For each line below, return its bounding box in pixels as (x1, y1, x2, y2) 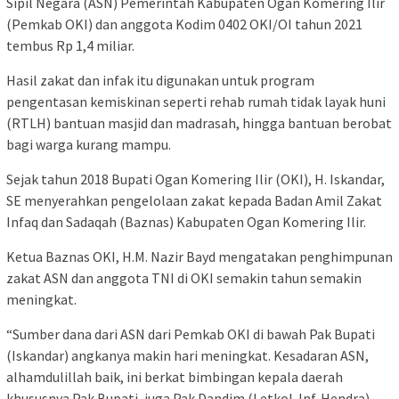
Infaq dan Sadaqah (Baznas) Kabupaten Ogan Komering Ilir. (6, 213, 366, 232)
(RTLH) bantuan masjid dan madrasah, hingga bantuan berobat (6, 114, 392, 133)
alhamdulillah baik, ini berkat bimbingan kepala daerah (6, 368, 343, 387)
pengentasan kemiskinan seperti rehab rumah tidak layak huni (6, 93, 386, 111)
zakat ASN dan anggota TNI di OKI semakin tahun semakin (6, 269, 362, 288)
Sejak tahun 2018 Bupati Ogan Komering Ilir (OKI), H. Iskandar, (6, 170, 385, 189)
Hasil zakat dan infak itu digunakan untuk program (6, 71, 314, 90)
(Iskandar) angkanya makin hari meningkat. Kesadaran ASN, (6, 346, 369, 365)
